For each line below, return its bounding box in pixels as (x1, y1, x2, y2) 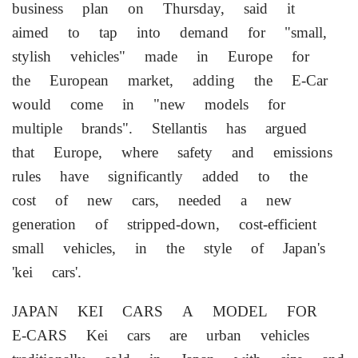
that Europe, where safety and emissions (12, 143, 332, 161)
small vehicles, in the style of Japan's (12, 239, 325, 257)
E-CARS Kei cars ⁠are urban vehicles (12, 326, 309, 344)
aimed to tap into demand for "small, (12, 23, 327, 42)
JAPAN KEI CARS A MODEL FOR (12, 302, 317, 320)
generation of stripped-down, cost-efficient (12, 215, 316, 233)
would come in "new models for (12, 95, 285, 113)
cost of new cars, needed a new (12, 191, 292, 209)
